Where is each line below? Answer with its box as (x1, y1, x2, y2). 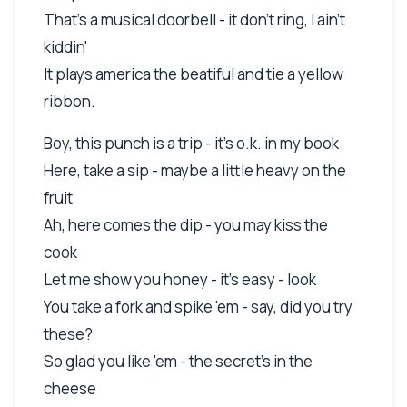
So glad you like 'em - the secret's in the (44, 350, 313, 372)
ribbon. (44, 90, 95, 112)
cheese (44, 377, 96, 399)
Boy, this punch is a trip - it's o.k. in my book (44, 132, 339, 154)
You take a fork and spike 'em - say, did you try (44, 295, 352, 317)
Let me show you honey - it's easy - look (44, 268, 316, 290)
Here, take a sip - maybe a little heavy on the (44, 159, 346, 181)
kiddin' (44, 35, 87, 57)
